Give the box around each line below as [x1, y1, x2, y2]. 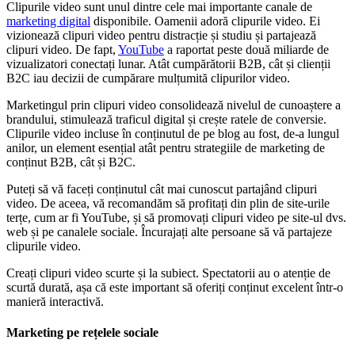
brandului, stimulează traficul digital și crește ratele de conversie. [6, 112, 326, 126]
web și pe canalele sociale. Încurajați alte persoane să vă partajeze [6, 224, 332, 239]
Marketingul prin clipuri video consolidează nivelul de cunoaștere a [6, 97, 341, 112]
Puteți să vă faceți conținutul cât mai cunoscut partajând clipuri [6, 181, 317, 196]
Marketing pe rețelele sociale [6, 325, 158, 339]
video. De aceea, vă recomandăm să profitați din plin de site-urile [6, 196, 330, 210]
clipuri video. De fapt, [6, 42, 118, 56]
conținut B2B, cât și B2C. [6, 155, 136, 169]
